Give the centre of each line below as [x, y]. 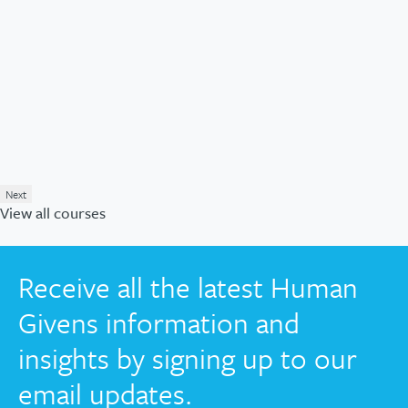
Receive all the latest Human [188, 287]
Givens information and [159, 323]
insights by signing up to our [188, 358]
